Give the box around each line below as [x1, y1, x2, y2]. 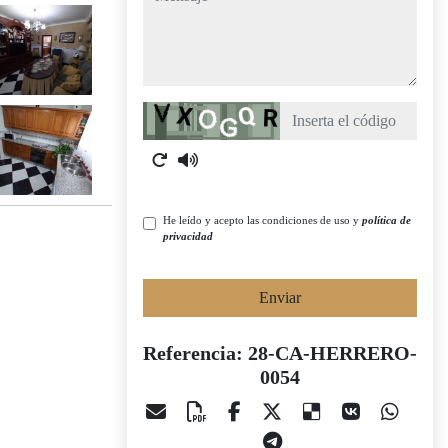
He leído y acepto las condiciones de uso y [163, 214, 362, 226]
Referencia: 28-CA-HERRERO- [143, 342, 417, 364]
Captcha [142, 104, 194, 121]
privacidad [163, 230, 213, 242]
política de [362, 214, 411, 226]
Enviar [259, 289, 301, 306]
